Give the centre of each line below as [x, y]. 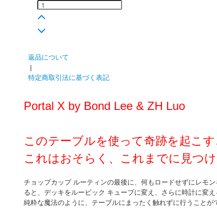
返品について [49, 57]
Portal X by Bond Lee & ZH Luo [105, 106]
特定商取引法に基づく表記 [69, 77]
